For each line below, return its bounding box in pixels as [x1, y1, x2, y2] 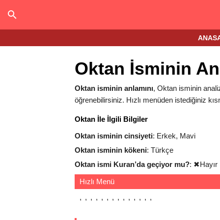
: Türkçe [147, 146, 173, 154]
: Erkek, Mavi [153, 132, 195, 140]
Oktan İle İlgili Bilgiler [75, 115, 148, 123]
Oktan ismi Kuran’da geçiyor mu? [75, 160, 190, 168]
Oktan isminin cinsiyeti [75, 132, 153, 140]
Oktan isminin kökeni [75, 146, 147, 154]
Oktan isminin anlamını [75, 84, 153, 92]
